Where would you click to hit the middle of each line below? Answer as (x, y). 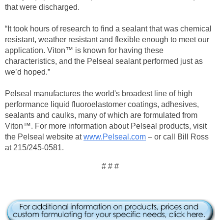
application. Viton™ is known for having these (84, 51)
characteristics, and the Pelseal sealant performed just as (104, 61)
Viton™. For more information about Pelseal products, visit (106, 126)
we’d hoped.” (27, 72)
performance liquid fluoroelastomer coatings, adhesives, (102, 105)
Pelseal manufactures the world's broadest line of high (99, 94)
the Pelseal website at (44, 137)
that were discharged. (42, 7)
